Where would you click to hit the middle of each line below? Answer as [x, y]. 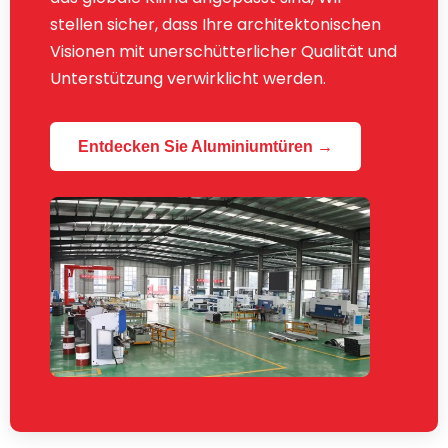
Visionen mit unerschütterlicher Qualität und [223, 52]
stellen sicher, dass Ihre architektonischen [215, 25]
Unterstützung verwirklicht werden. [188, 79]
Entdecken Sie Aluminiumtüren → [205, 147]
